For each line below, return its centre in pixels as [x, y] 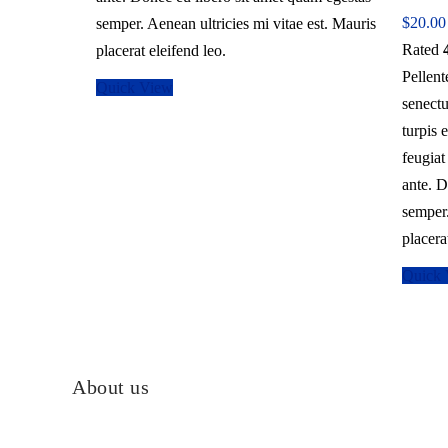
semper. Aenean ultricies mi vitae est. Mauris [236, 23]
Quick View [134, 87]
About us [110, 387]
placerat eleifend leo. [161, 50]
